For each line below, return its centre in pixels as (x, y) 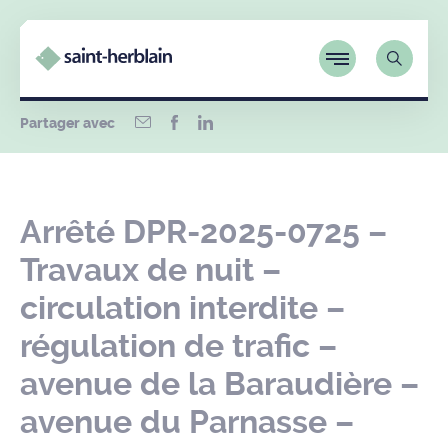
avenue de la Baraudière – (219, 384)
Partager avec (67, 123)
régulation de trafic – (178, 346)
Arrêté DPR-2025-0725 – (203, 232)
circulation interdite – (182, 308)
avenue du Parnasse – (187, 422)
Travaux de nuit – (150, 270)
